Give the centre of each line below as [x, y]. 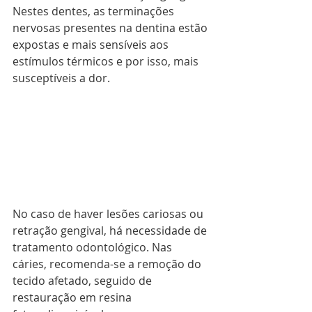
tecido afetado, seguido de [84, 281]
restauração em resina [73, 298]
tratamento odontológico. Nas [94, 248]
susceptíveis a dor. [61, 78]
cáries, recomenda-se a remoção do [108, 264]
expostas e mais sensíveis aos [92, 45]
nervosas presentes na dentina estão [111, 28]
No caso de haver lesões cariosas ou [109, 214]
